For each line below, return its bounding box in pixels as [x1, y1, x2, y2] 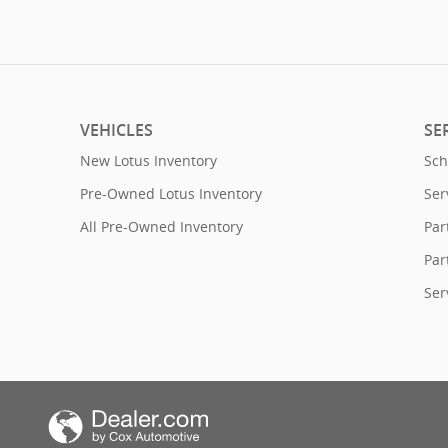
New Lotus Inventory [80, 150, 217, 170]
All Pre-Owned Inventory [80, 216, 243, 236]
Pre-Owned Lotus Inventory [80, 183, 262, 203]
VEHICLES [80, 120, 153, 140]
